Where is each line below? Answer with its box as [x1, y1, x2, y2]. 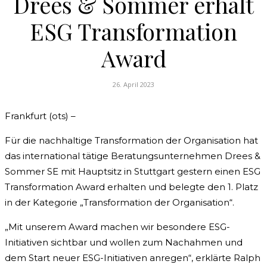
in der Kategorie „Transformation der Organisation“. [5, 197, 234, 209]
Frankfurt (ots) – [5, 110, 76, 122]
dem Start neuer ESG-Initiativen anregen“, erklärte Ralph [5, 252, 260, 264]
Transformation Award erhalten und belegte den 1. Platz [5, 181, 258, 193]
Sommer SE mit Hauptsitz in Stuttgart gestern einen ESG [5, 166, 260, 178]
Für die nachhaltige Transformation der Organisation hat [5, 135, 258, 147]
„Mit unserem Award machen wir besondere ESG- [5, 221, 230, 233]
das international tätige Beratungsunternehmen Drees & [5, 150, 260, 162]
